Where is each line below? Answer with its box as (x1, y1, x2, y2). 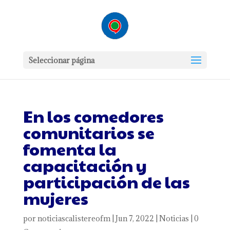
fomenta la (23, 137, 117, 160)
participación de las (23, 170, 190, 193)
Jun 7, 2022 (115, 214, 154, 223)
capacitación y (23, 154, 147, 177)
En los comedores (23, 104, 164, 127)
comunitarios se (23, 121, 155, 144)
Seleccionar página (28, 55, 94, 65)
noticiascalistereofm (37, 214, 110, 223)
